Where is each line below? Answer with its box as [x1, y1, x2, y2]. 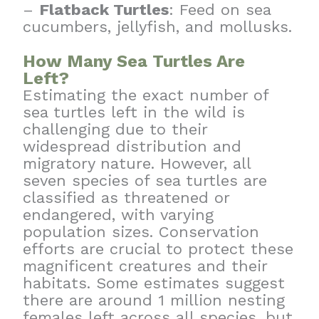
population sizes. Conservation [23, 223, 260, 241]
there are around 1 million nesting [23, 291, 286, 310]
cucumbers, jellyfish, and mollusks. [23, 18, 293, 36]
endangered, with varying [23, 206, 214, 224]
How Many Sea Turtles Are [23, 51, 246, 72]
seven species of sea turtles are [23, 172, 268, 190]
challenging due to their [23, 120, 208, 139]
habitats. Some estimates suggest [23, 274, 286, 293]
